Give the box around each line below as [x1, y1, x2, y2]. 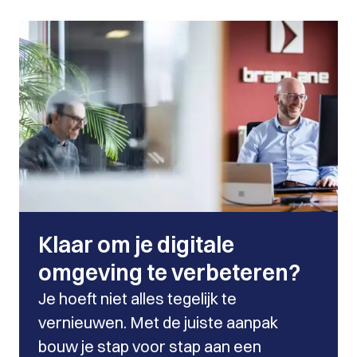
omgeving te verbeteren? [38, 259, 300, 286]
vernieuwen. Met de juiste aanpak [38, 312, 278, 332]
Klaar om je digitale [38, 231, 234, 258]
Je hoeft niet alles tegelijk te [38, 288, 237, 308]
